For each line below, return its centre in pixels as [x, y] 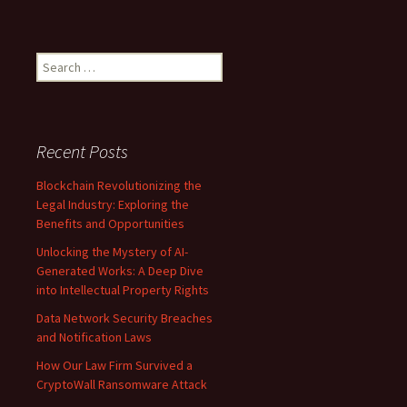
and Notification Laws [94, 338]
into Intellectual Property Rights [123, 290]
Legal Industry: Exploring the [113, 205]
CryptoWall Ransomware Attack [122, 385]
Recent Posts [82, 152]
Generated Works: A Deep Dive [120, 271]
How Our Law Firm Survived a [114, 366]
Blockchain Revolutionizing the [119, 186]
